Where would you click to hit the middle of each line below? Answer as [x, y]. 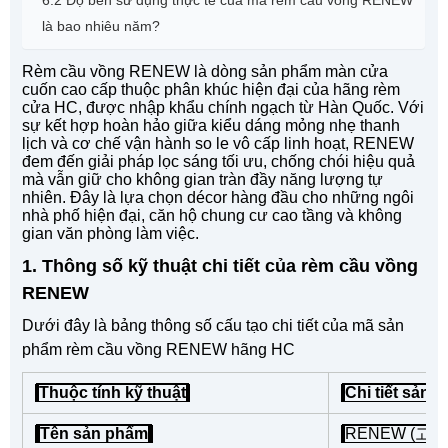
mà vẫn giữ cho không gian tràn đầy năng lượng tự [202, 179]
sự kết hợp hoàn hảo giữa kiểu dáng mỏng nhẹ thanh [211, 125]
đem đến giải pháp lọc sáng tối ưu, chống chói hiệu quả [218, 161]
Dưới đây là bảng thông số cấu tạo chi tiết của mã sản [213, 325]
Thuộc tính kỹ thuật [112, 392]
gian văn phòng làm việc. [110, 233]
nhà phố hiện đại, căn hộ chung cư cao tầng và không [212, 215]
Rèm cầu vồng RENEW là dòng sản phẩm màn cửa [205, 71]
